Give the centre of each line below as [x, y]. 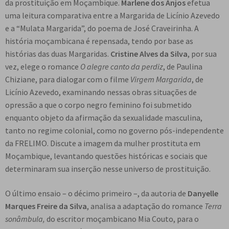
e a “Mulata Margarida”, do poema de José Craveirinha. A [102, 28]
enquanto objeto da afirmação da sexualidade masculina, [104, 118]
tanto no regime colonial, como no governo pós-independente [114, 131]
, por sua [202, 54]
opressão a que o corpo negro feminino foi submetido [98, 105]
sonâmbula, [25, 219]
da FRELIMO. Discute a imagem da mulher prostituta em [103, 143]
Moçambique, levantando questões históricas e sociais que [106, 156]
